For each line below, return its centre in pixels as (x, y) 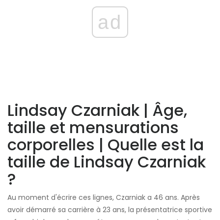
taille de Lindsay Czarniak (107, 162)
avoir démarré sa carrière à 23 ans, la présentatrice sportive (110, 210)
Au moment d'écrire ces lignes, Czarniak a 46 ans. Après (104, 198)
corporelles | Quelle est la (106, 145)
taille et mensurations (93, 128)
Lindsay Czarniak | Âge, (97, 110)
